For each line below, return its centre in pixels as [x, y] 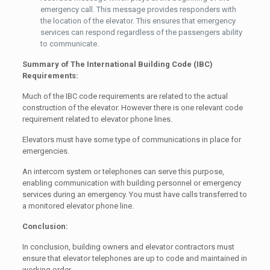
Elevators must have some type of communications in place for [131, 140]
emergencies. [46, 151]
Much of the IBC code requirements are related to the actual [125, 96]
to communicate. [69, 44]
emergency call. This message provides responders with [138, 10]
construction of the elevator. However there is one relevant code [132, 108]
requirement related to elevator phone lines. [97, 119]
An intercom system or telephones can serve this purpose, [123, 172]
